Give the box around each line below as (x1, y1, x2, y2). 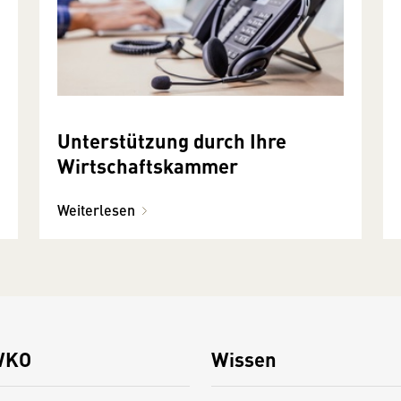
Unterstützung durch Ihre (57, 126, 286, 155)
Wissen (210, 345, 277, 373)
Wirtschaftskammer (57, 151, 238, 180)
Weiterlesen (57, 200, 135, 221)
